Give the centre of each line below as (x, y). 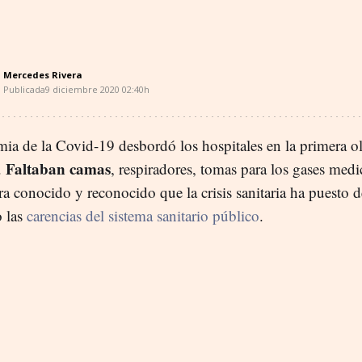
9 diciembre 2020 (82, 90)
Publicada (24, 90)
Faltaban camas (58, 169)
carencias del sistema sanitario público (143, 216)
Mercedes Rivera (43, 75)
